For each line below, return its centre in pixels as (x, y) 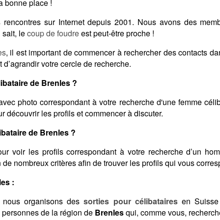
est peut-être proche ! (117, 33)
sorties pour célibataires (131, 201)
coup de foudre (53, 33)
